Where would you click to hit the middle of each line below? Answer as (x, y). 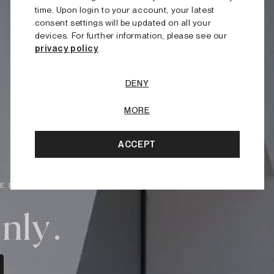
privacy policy (66, 48)
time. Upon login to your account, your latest (124, 9)
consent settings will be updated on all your (123, 22)
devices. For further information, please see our (131, 35)
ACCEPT (137, 144)
